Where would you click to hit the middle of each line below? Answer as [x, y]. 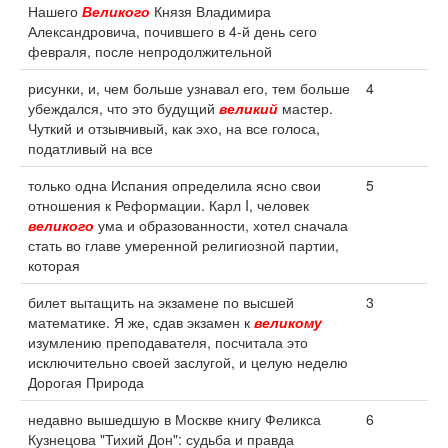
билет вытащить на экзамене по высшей [161, 302]
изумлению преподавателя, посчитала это [168, 342]
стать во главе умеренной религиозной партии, [183, 245]
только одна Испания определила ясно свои [174, 185]
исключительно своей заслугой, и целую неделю [188, 362]
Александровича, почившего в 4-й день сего [172, 31]
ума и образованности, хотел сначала [221, 225]
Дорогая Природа [86, 382]
